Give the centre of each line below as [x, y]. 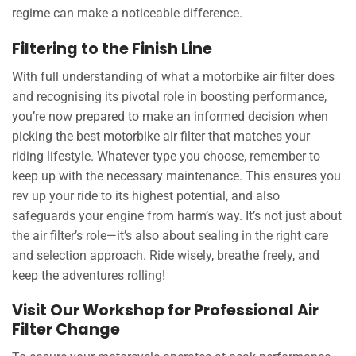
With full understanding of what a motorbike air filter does [173, 76]
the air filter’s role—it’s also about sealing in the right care [170, 235]
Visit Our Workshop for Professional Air [165, 311]
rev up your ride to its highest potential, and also [146, 195]
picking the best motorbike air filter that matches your [161, 136]
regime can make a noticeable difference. [127, 14]
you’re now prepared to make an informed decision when [170, 116]
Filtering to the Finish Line [112, 49]
